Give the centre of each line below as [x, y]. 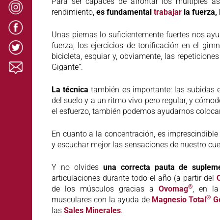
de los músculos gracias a [105, 189]
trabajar [168, 12]
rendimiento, [73, 12]
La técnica [70, 89]
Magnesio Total [179, 199]
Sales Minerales [92, 210]
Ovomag [173, 189]
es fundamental [124, 12]
